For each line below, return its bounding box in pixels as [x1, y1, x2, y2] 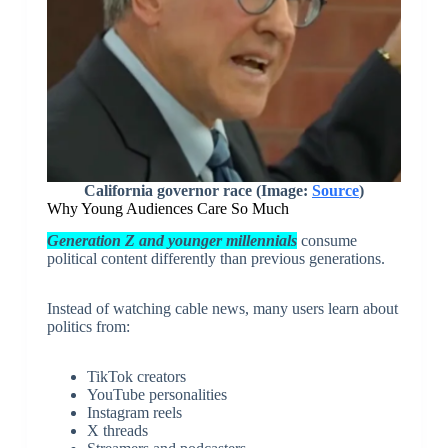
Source [311, 181, 359, 199]
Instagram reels [86, 404, 182, 422]
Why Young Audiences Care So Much [46, 199, 289, 217]
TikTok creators [86, 368, 186, 386]
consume [296, 232, 357, 250]
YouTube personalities [86, 386, 227, 404]
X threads [86, 422, 148, 440]
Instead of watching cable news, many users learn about [46, 300, 398, 318]
